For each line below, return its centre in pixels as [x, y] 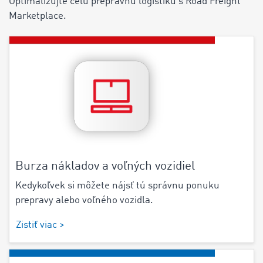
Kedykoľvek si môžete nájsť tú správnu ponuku [117, 186]
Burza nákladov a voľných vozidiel [105, 167]
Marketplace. [38, 16]
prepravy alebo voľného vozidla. [84, 201]
